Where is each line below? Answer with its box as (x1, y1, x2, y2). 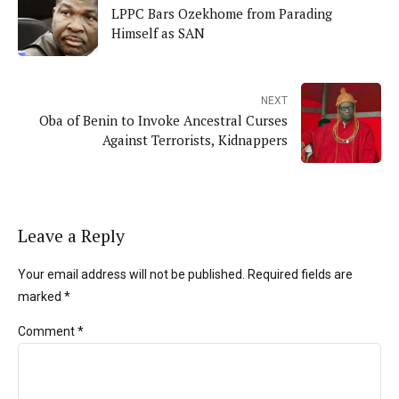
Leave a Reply (18, 224, 125, 248)
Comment (18, 323, 77, 338)
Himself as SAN (111, 23, 205, 42)
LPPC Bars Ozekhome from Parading (111, 4, 332, 22)
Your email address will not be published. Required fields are (18, 266, 353, 281)
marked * (18, 289, 70, 304)
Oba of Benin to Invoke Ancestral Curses (39, 110, 288, 129)
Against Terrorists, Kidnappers (102, 130, 288, 149)
